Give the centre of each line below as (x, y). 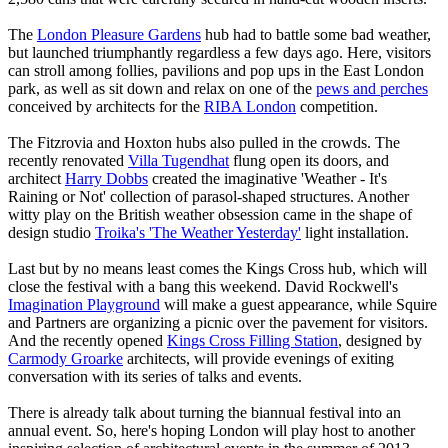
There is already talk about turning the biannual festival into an (204, 412)
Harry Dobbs (106, 178)
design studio (51, 232)
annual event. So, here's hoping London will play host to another (211, 430)
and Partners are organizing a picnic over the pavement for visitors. (218, 322)
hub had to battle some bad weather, (316, 34)
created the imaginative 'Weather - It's (267, 178)
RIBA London (250, 106)
